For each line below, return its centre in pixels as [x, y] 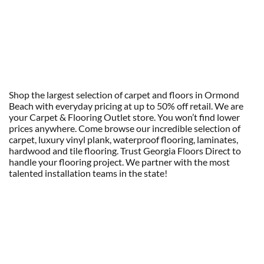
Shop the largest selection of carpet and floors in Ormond [124, 94]
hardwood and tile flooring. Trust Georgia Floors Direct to [125, 150]
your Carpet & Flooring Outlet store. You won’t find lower [124, 117]
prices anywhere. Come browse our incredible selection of [125, 128]
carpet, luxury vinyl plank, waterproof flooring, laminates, [123, 139]
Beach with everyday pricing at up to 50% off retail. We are [126, 105]
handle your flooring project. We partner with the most [119, 161]
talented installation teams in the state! [88, 173]
